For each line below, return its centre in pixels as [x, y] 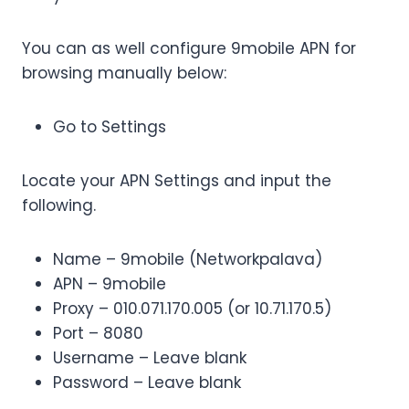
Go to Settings [110, 127]
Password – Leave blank [147, 383]
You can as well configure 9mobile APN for [189, 49]
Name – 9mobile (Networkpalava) [188, 260]
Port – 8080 [98, 334]
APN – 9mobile [110, 284]
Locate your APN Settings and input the [177, 181]
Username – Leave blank [150, 358]
